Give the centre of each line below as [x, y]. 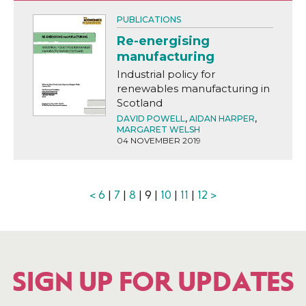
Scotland [139, 103]
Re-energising [163, 41]
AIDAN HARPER [222, 119]
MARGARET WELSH [158, 130]
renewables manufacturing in [193, 89]
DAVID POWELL [151, 119]
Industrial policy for [166, 74]
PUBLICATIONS [149, 20]
